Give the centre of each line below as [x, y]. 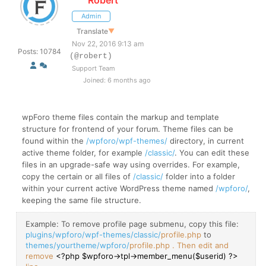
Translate [92, 31]
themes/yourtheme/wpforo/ [77, 245]
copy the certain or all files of [77, 176]
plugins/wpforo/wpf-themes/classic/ [93, 234]
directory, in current [206, 140]
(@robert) [91, 56]
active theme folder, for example [83, 152]
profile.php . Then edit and [179, 245]
